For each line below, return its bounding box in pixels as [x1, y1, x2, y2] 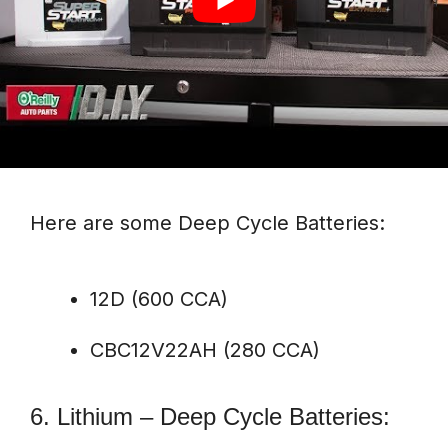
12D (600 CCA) [90, 287, 228, 312]
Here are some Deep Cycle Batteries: [30, 211, 385, 236]
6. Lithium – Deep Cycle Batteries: [30, 403, 390, 431]
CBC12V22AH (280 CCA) [90, 338, 320, 363]
